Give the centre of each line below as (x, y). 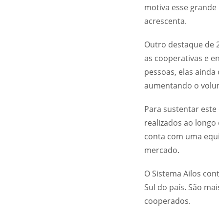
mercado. (162, 150)
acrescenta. (165, 21)
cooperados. (167, 201)
